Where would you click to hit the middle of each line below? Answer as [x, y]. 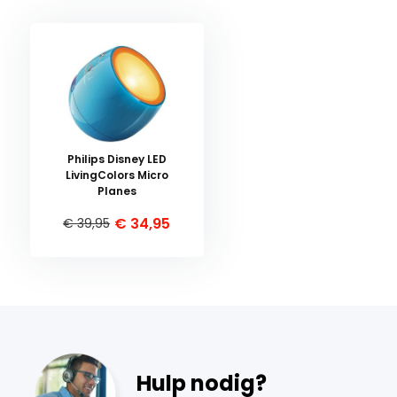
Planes [117, 191]
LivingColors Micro [117, 175]
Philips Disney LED [117, 159]
